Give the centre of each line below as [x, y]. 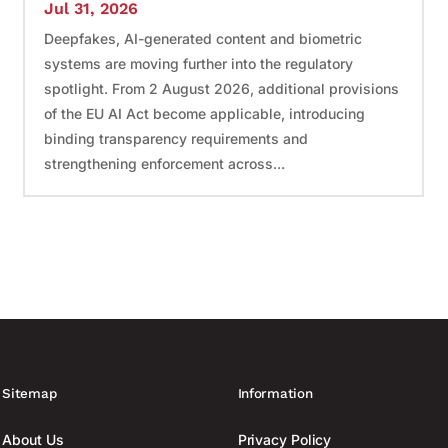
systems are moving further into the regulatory [199, 63]
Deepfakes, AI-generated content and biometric [203, 38]
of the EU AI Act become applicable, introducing [205, 113]
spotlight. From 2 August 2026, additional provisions [222, 88]
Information [275, 394]
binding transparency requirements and [176, 138]
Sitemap [29, 394]
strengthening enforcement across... [165, 163]
